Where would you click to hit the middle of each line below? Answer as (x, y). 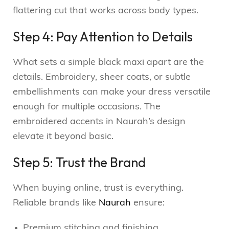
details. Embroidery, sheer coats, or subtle (102, 78)
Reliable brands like (56, 203)
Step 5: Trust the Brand (79, 163)
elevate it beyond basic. (63, 137)
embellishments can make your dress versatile (112, 93)
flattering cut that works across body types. (106, 11)
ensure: (148, 203)
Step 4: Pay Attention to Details (103, 37)
